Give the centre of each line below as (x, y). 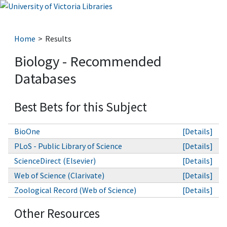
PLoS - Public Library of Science (68, 146)
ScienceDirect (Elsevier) (55, 161)
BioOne (27, 131)
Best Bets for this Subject (81, 107)
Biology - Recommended (88, 61)
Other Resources (57, 214)
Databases (45, 79)
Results (58, 39)
